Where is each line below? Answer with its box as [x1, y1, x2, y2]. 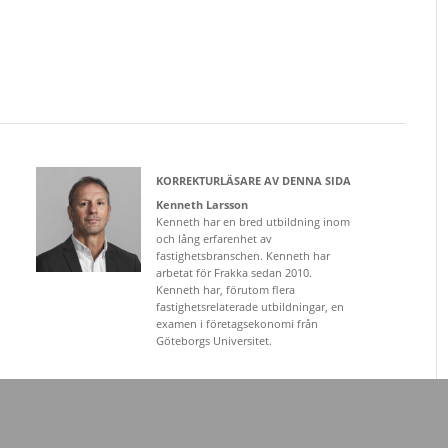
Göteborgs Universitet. [156, 332, 273, 348]
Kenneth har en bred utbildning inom [156, 213, 351, 229]
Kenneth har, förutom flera [156, 281, 296, 297]
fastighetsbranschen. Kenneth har [156, 247, 331, 263]
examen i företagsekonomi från [156, 315, 319, 331]
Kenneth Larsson [156, 196, 249, 212]
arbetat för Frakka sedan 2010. [156, 264, 313, 280]
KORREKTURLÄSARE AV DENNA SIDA [156, 172, 352, 188]
